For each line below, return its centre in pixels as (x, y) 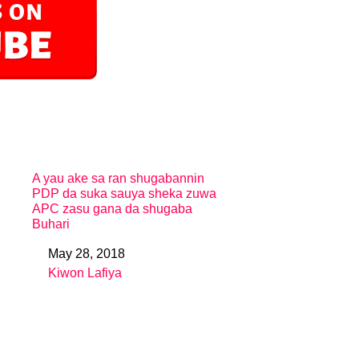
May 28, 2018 (87, 254)
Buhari (51, 224)
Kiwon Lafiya (85, 273)
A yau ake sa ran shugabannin (118, 178)
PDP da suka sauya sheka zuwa (124, 194)
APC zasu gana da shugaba (112, 209)
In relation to (70, 277)
